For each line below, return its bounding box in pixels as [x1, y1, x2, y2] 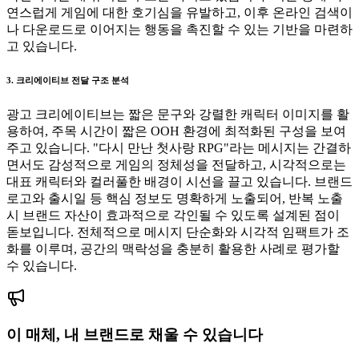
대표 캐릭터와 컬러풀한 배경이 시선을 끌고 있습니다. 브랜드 [6, 174, 353, 188]
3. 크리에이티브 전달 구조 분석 [6, 75, 129, 85]
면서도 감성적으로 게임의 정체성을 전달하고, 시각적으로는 [6, 157, 346, 171]
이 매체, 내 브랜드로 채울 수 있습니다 [6, 326, 263, 344]
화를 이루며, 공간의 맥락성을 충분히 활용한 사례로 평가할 [6, 241, 340, 256]
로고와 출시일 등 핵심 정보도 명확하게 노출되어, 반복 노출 [6, 191, 343, 205]
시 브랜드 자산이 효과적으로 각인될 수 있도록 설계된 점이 [6, 208, 340, 222]
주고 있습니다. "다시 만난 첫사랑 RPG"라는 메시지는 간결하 [6, 140, 351, 155]
